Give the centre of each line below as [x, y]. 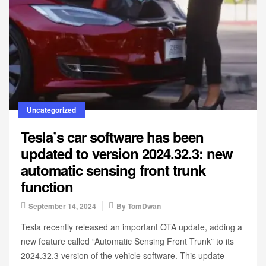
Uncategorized [51, 110]
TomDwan [144, 206]
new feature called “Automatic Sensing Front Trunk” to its [127, 241]
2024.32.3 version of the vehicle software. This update [123, 255]
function [47, 186]
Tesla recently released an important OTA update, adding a [132, 227]
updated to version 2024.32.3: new [127, 153]
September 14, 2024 [62, 206]
